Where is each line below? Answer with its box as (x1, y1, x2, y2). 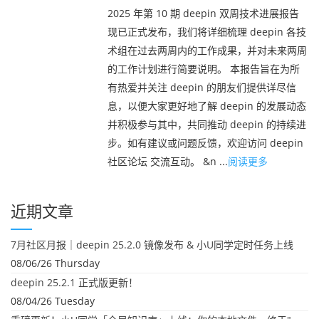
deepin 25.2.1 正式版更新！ (11, 276, 138, 289)
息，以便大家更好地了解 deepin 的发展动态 (108, 99, 306, 113)
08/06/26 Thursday (11, 256, 100, 270)
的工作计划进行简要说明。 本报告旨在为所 (108, 62, 300, 75)
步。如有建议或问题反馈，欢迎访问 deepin (108, 136, 303, 150)
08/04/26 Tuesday (11, 294, 95, 308)
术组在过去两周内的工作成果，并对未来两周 (108, 43, 307, 57)
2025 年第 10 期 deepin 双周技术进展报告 (108, 6, 299, 20)
